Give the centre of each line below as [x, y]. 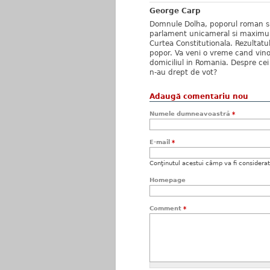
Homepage [168, 180]
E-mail [161, 142]
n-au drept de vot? [183, 72]
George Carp [175, 11]
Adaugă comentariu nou [199, 96]
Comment [166, 208]
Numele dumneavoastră [191, 114]
